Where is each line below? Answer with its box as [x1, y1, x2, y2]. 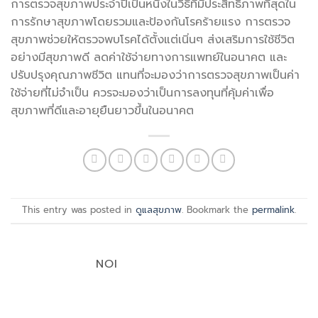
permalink [252, 203, 295, 217]
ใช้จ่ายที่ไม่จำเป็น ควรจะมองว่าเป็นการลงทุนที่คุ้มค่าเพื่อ [11, 84, 274, 102]
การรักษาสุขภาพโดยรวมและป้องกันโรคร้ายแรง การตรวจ [11, 13, 290, 31]
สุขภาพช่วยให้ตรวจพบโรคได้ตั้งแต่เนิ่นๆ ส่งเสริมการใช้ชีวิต [11, 31, 295, 48]
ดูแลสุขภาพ [136, 203, 182, 217]
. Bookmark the [182, 203, 252, 217]
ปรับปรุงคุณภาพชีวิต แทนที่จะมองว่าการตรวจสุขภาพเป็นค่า [11, 66, 300, 84]
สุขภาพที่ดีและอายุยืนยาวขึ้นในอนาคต [11, 102, 194, 119]
